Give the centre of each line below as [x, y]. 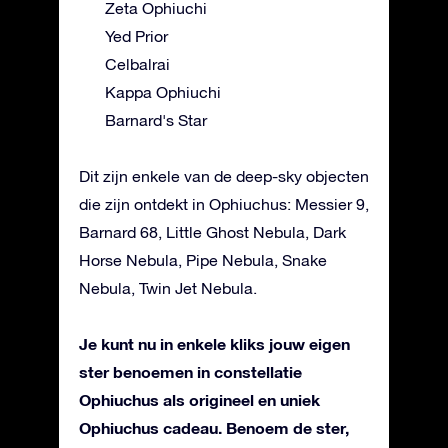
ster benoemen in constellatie [190, 371]
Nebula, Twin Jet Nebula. [168, 287]
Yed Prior [136, 35]
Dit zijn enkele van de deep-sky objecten [224, 175]
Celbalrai [137, 63]
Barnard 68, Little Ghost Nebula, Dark [212, 231]
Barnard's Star [156, 119]
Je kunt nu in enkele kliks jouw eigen [214, 343]
